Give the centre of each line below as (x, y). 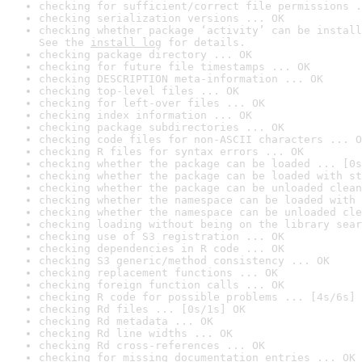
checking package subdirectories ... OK (162, 127)
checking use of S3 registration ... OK (162, 236)
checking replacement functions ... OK (158, 273)
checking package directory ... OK (145, 55)
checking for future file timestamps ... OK (175, 67)
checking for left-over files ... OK (152, 103)
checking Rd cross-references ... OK (152, 345)
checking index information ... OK (145, 115)
